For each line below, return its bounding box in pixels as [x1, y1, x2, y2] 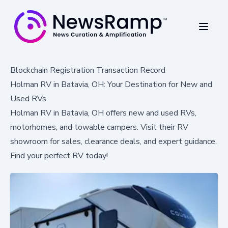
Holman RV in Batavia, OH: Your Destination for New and [10, 78, 212, 90]
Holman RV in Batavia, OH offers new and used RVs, [10, 107, 196, 119]
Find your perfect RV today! [10, 150, 108, 161]
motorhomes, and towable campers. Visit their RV [10, 121, 188, 133]
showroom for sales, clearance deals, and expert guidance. [10, 135, 217, 147]
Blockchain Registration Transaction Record [10, 64, 165, 76]
